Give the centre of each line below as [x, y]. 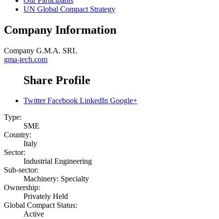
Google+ [124, 101]
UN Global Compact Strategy [69, 9]
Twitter [34, 101]
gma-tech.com [26, 59]
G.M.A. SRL [57, 50]
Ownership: [22, 188]
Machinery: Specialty [56, 179]
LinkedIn [94, 101]
